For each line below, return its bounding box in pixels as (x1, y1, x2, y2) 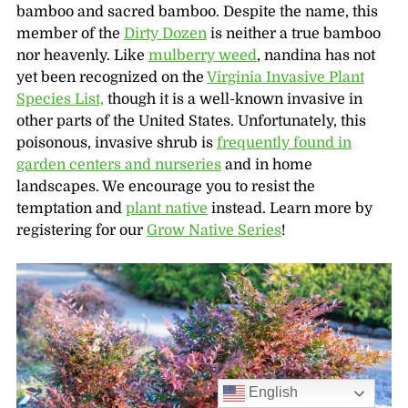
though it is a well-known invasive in (103, 91, 362, 108)
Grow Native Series (146, 222, 281, 240)
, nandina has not (256, 47, 375, 65)
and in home (220, 157, 312, 174)
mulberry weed (148, 47, 257, 65)
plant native (125, 200, 208, 218)
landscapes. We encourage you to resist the (15, 178, 315, 196)
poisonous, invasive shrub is (15, 135, 217, 152)
